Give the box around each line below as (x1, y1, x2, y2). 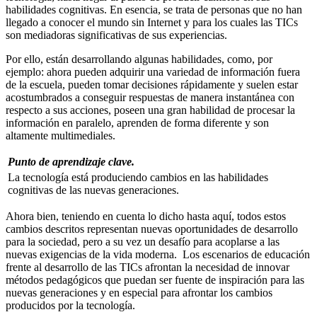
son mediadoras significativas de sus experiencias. (6, 29, 227, 42)
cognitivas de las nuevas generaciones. (8, 184, 179, 197)
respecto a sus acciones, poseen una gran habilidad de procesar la (6, 104, 295, 117)
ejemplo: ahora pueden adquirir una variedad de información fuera (6, 66, 300, 79)
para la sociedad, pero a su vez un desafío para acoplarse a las (6, 236, 279, 248)
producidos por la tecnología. (6, 299, 135, 312)
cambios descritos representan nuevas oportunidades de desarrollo (6, 223, 298, 236)
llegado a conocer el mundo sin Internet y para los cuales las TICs (6, 16, 298, 29)
